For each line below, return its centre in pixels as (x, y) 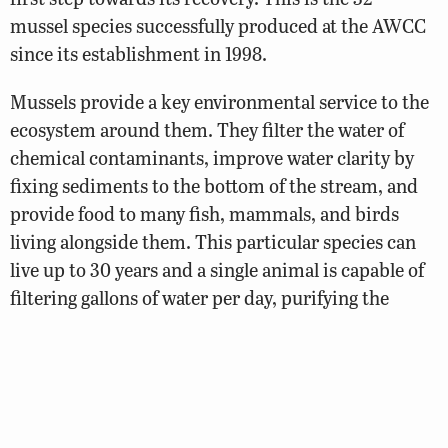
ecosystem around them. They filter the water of (207, 129)
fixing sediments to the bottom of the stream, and (214, 185)
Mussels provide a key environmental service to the (219, 101)
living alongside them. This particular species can (213, 241)
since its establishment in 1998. (138, 54)
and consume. (67, 353)
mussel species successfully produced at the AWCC (218, 26)
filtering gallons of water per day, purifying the (199, 297)
